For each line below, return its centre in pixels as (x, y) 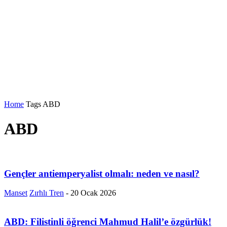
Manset (16, 193)
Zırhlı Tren (47, 193)
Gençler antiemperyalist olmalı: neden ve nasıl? (102, 173)
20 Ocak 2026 (93, 193)
